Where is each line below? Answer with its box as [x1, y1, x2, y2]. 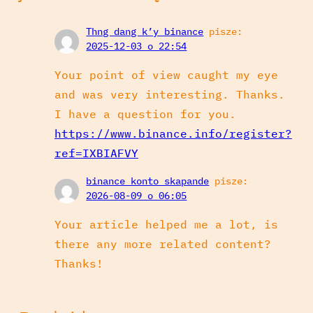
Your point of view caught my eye [54, 67, 278, 82]
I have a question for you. [54, 106, 236, 121]
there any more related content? [54, 236, 271, 251]
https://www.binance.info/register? [54, 126, 292, 140]
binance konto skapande [86, 174, 210, 187]
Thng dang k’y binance [86, 24, 204, 38]
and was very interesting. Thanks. [54, 87, 285, 101]
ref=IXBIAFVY [54, 145, 138, 160]
